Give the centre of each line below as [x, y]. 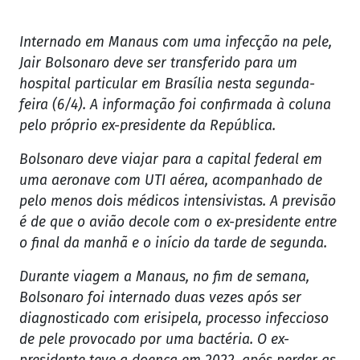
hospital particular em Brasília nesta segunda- [167, 84]
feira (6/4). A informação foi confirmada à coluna [175, 105]
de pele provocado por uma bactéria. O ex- [154, 340]
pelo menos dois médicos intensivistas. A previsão [178, 202]
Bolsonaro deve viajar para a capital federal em [171, 160]
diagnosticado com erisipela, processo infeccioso [174, 319]
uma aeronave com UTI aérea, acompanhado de [171, 181]
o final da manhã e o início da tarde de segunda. [173, 243]
